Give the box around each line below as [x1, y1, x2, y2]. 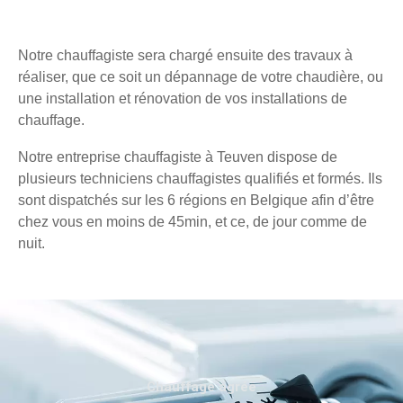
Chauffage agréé [147, 379, 256, 396]
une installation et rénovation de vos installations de [18, 91, 347, 107]
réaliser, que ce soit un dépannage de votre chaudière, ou [18, 69, 383, 85]
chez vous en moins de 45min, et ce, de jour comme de [18, 214, 367, 230]
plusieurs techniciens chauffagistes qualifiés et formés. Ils [18, 171, 382, 187]
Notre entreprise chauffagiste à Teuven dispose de [18, 149, 337, 166]
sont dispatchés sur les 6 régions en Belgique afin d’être [18, 193, 374, 209]
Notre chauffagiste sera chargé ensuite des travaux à [18, 48, 353, 64]
